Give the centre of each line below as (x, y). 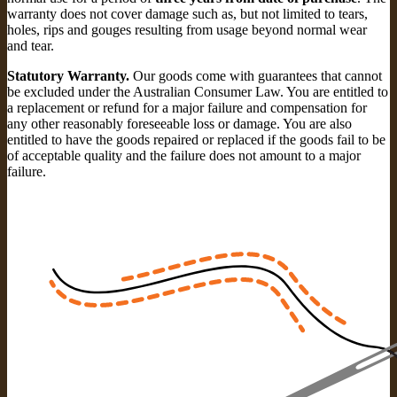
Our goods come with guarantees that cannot (256, 75)
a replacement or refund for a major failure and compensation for (187, 107)
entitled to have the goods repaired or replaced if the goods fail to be (196, 139)
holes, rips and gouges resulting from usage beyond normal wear (187, 29)
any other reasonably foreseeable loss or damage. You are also (179, 123)
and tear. (31, 45)
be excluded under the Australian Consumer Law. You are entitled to (198, 91)
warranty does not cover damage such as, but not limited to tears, (187, 13)
